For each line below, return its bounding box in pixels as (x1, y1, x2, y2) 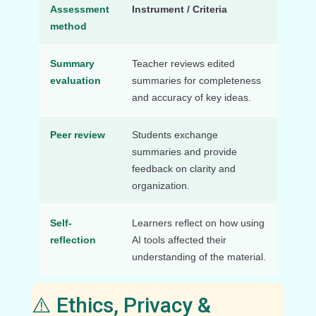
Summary (49, 57, 95, 69)
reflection (49, 233, 96, 245)
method (49, 20, 87, 32)
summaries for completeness (131, 74, 261, 86)
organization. (131, 179, 190, 191)
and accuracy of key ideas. (131, 91, 251, 103)
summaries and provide (131, 145, 237, 157)
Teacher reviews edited (131, 57, 235, 69)
